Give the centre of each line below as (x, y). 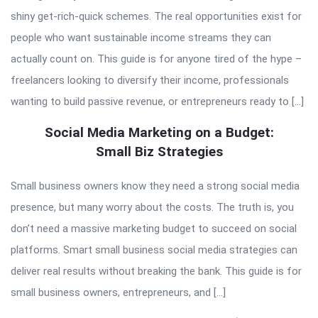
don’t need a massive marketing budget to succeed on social (154, 228)
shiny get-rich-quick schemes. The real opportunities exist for (156, 16)
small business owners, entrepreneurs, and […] (118, 292)
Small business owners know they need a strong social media (155, 186)
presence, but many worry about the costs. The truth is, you (152, 207)
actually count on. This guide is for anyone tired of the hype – (156, 59)
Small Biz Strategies (159, 151)
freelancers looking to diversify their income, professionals (150, 80)
